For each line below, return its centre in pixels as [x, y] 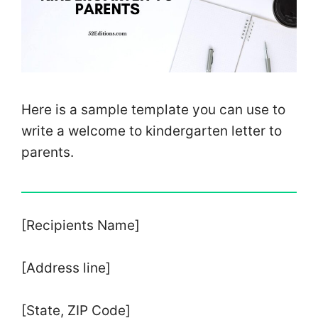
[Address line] [66, 268]
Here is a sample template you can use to [153, 110]
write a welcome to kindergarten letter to [152, 131]
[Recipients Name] [81, 225]
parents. [48, 153]
